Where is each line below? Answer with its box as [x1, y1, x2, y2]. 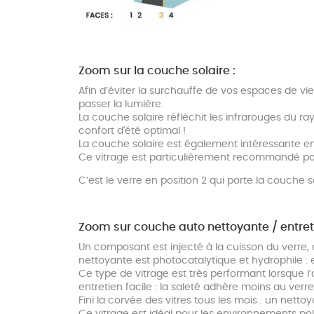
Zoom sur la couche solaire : [78, 65, 235, 77]
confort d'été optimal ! [78, 126, 186, 137]
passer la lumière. [78, 100, 163, 110]
